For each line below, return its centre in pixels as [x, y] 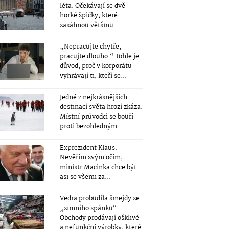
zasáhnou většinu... [89, 25]
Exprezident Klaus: [88, 148]
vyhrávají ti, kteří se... [93, 76]
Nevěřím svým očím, [91, 158]
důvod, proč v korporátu [96, 66]
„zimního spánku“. [89, 208]
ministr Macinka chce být [98, 167]
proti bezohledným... [91, 127]
